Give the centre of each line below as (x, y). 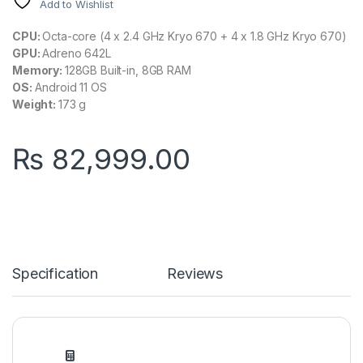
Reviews (195, 274)
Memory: (38, 70)
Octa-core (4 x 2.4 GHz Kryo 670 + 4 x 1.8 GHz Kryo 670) (194, 36)
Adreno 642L (77, 53)
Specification (56, 274)
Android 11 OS (69, 88)
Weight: (35, 105)
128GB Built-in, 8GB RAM (128, 70)
